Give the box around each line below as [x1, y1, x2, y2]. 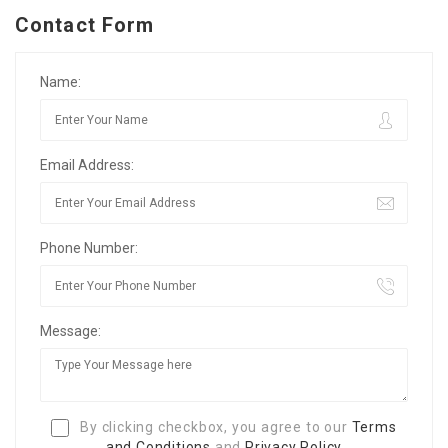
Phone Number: [40, 239, 138, 256]
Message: [40, 322, 101, 339]
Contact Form [15, 12, 155, 37]
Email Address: [40, 156, 134, 173]
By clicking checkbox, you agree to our [76, 418, 352, 435]
